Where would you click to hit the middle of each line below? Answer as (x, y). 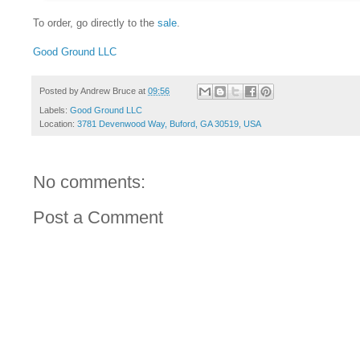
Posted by (60, 90)
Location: (58, 124)
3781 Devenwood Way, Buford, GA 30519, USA (169, 124)
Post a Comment (98, 218)
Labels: (55, 110)
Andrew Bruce (108, 90)
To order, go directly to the (95, 22)
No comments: (89, 182)
